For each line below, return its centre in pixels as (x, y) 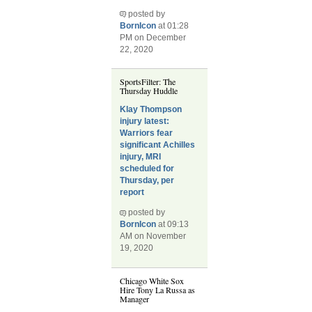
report (132, 193)
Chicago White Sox (152, 280)
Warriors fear (147, 133)
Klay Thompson (151, 110)
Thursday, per (147, 181)
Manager (135, 298)
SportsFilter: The (148, 82)
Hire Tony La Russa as (158, 289)
